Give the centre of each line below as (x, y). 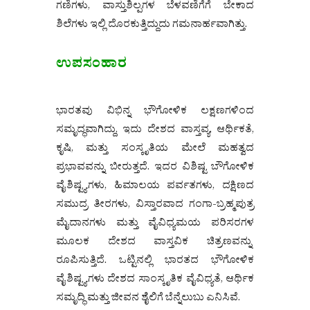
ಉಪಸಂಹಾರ (91, 66)
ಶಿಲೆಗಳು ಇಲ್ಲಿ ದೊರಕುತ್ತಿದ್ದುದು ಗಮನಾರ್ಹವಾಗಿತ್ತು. (151, 26)
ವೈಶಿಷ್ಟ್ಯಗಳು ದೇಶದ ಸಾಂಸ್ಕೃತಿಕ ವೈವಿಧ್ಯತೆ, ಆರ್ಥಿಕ (155, 281)
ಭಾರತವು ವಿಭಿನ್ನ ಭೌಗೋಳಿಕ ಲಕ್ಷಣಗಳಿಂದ (155, 113)
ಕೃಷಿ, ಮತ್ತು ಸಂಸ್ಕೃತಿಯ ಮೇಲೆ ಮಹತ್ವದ (155, 150)
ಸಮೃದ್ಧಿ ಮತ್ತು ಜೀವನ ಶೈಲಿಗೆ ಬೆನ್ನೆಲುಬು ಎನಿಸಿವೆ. (148, 300)
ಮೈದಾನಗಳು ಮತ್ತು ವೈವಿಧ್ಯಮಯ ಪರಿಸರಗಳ (155, 225)
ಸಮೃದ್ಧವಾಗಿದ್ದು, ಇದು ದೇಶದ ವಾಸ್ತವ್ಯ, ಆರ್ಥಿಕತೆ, (155, 131)
